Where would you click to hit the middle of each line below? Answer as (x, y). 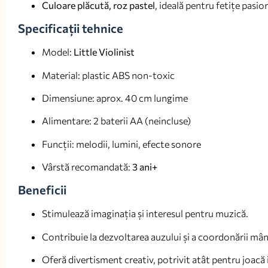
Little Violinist (104, 52)
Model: (58, 52)
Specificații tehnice (71, 28)
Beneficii (42, 190)
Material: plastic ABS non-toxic (108, 75)
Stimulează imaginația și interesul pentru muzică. (145, 214)
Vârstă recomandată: (87, 167)
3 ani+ (145, 167)
